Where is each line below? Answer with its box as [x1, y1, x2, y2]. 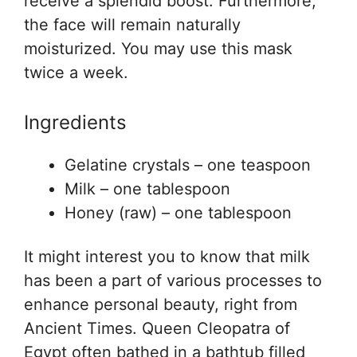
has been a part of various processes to [24, 271, 322, 291]
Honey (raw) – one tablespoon [65, 202, 292, 222]
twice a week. [24, 62, 128, 82]
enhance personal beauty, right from [24, 295, 297, 315]
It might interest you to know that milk [24, 247, 310, 267]
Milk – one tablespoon [65, 178, 230, 198]
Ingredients [24, 110, 127, 134]
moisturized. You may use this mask [24, 38, 292, 58]
